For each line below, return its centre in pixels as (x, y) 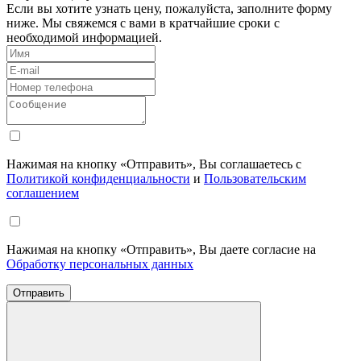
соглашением (43, 193)
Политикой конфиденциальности (98, 178)
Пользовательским (255, 178)
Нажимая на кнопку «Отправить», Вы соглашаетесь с (154, 164)
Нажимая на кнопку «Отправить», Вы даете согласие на (161, 249)
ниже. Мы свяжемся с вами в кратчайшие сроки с (143, 23)
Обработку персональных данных (100, 263)
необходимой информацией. (84, 37)
